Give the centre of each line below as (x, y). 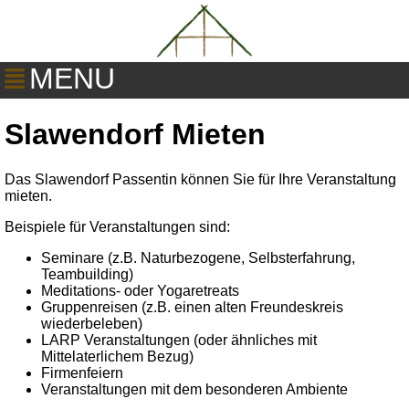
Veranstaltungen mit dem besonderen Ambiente (194, 389)
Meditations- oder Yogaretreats (140, 290)
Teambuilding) (87, 274)
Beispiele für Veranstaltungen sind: (117, 226)
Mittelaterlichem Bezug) (117, 356)
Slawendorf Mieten (135, 135)
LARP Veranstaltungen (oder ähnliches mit (179, 340)
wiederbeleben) (92, 323)
